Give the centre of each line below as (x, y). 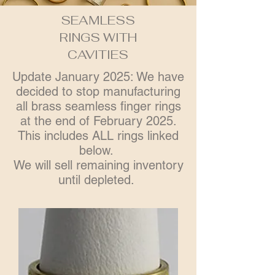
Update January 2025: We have (98, 77)
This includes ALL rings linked (98, 136)
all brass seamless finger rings (98, 106)
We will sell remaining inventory (98, 165)
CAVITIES (98, 55)
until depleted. (98, 180)
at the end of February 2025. (98, 121)
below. (98, 150)
